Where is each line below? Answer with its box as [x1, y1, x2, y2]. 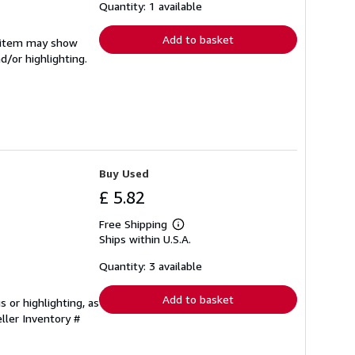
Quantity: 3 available [99, 259, 202, 273]
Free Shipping [99, 217, 167, 231]
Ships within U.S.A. [99, 232, 191, 246]
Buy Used [99, 166, 149, 181]
